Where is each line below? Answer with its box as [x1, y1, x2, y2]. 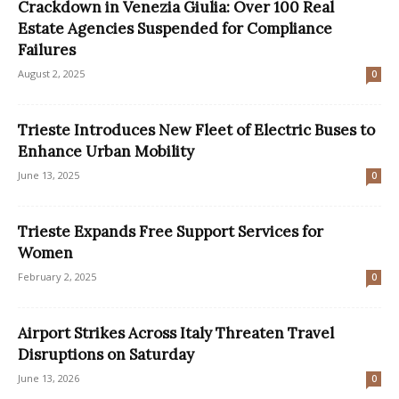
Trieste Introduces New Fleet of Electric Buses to [18, 119, 375, 140]
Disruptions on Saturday [18, 344, 194, 364]
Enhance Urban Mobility [18, 141, 194, 161]
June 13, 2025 [18, 167, 79, 182]
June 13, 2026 [18, 370, 79, 385]
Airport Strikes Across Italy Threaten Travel [18, 322, 334, 343]
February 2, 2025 [18, 269, 96, 283]
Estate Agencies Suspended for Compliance [18, 18, 332, 38]
